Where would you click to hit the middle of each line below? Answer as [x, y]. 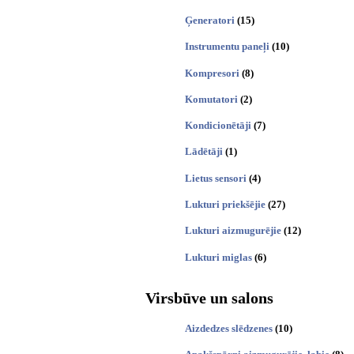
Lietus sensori [216, 178]
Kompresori [212, 73]
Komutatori [211, 99]
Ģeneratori [210, 20]
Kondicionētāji [218, 126]
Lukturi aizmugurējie [233, 231]
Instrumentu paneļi [227, 47]
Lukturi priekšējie [225, 204]
